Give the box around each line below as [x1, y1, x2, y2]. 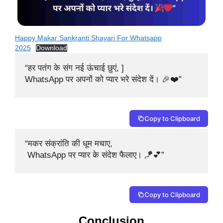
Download [36, 44, 68, 52]
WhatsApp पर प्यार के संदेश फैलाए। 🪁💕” [25, 150, 164, 160]
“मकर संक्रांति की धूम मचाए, [25, 139, 112, 149]
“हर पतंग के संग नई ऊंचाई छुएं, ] [25, 63, 124, 73]
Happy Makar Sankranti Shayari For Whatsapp [15, 34, 162, 42]
